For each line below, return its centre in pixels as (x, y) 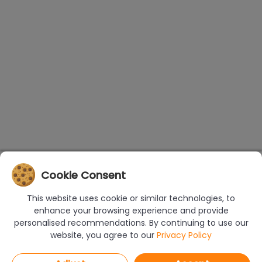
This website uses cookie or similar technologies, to (131, 198)
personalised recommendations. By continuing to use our (131, 223)
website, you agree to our (104, 235)
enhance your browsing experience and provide (131, 211)
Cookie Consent (83, 175)
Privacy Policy (184, 235)
